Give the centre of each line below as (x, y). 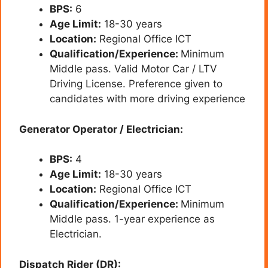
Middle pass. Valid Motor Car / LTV (133, 69)
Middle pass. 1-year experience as (132, 219)
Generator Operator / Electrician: (101, 129)
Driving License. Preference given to (136, 84)
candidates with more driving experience (147, 99)
